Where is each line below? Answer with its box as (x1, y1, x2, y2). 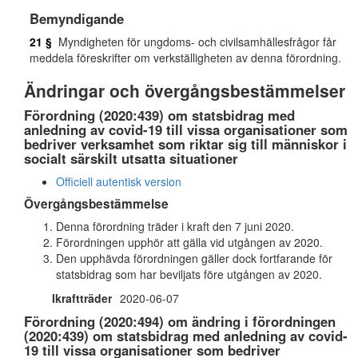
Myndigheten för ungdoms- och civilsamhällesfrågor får (52, 34, 336, 50)
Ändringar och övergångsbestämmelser (24, 78, 345, 102)
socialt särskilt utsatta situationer (24, 149, 238, 168)
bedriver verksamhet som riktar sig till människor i (24, 134, 347, 153)
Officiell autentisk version (56, 173, 181, 189)
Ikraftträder (52, 290, 112, 306)
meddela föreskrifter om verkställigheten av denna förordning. (30, 50, 341, 66)
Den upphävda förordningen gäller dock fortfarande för (56, 250, 332, 266)
